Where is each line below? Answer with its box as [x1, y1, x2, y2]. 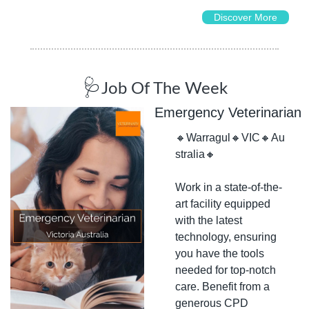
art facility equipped [175, 197, 270, 210]
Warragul [186, 131, 230, 143]
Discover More [213, 11, 277, 23]
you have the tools [175, 247, 264, 259]
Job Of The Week [101, 80, 228, 97]
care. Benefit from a [175, 280, 270, 292]
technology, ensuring [175, 230, 277, 243]
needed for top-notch [175, 263, 276, 276]
